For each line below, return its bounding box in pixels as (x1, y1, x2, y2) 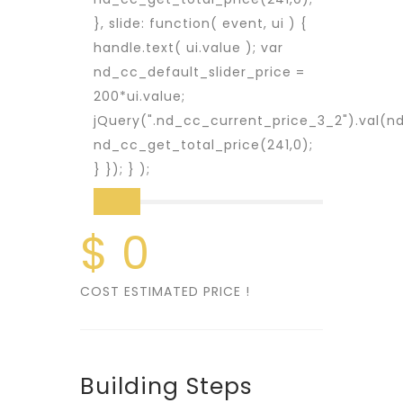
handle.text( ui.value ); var (94, 39, 283, 57)
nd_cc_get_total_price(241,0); (94, 136, 313, 154)
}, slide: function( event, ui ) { (94, 14, 307, 32)
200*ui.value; (94, 87, 185, 105)
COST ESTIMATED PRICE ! (80, 282, 250, 300)
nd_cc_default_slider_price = (94, 63, 305, 81)
